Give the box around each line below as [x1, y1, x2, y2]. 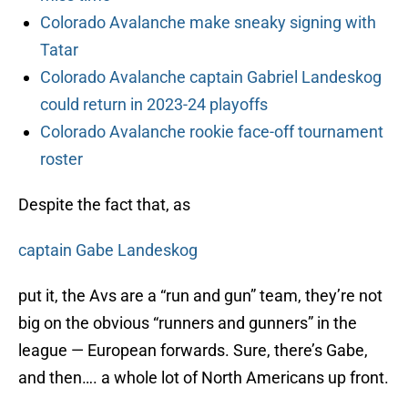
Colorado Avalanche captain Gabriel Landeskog [40, 67, 382, 87]
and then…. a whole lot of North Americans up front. [18, 368, 389, 388]
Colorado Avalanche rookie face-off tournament [40, 122, 383, 142]
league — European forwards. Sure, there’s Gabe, [18, 341, 368, 361]
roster [40, 149, 83, 169]
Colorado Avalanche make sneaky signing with [40, 13, 376, 33]
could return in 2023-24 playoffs [40, 95, 268, 115]
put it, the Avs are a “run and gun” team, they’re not [18, 286, 382, 306]
